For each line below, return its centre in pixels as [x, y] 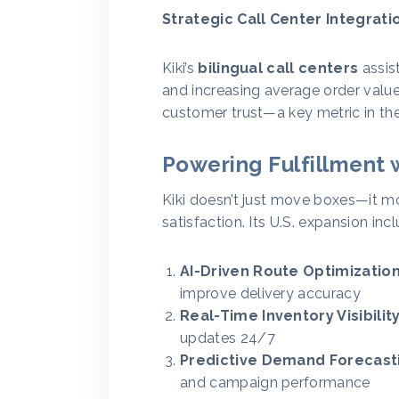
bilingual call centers [278, 68]
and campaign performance [275, 383]
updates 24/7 [228, 338]
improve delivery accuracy [271, 293]
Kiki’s [180, 68]
